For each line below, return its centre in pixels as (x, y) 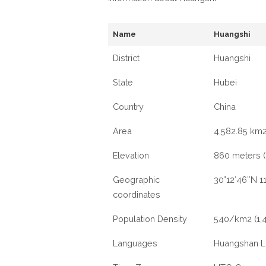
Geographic (136, 180)
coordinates (137, 194)
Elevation (131, 155)
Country (128, 107)
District (126, 58)
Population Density (150, 219)
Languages (135, 243)
